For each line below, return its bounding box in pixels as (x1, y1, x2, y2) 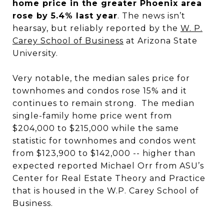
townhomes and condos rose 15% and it (12, 86, 187, 95)
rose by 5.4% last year (12, 11, 117, 20)
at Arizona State (123, 36, 197, 45)
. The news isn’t (117, 11, 185, 20)
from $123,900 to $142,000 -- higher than (12, 148, 195, 158)
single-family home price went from (12, 111, 172, 120)
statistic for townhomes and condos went (12, 136, 196, 145)
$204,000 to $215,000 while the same (12, 123, 179, 133)
